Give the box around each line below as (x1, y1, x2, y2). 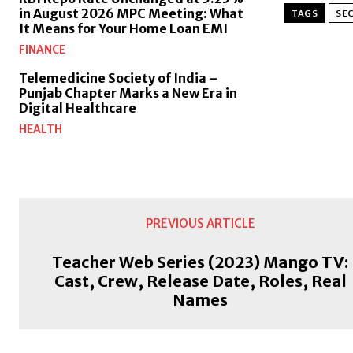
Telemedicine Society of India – (19, 70, 217, 87)
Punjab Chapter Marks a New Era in (19, 85, 237, 102)
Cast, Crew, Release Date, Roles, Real (54, 271, 347, 292)
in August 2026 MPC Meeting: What (19, 6, 243, 22)
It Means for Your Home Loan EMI (19, 20, 228, 37)
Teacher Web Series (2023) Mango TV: (52, 252, 349, 273)
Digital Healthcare (19, 100, 136, 117)
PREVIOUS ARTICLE (145, 216, 255, 232)
